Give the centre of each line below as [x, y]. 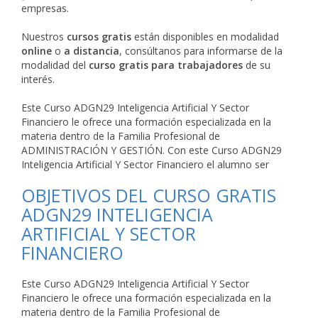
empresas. [45, 8]
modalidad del [55, 65]
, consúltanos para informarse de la [201, 51]
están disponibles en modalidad [205, 37]
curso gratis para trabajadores [166, 65]
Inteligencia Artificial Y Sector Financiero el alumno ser [145, 164]
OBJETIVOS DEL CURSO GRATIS [149, 195]
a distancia [92, 51]
